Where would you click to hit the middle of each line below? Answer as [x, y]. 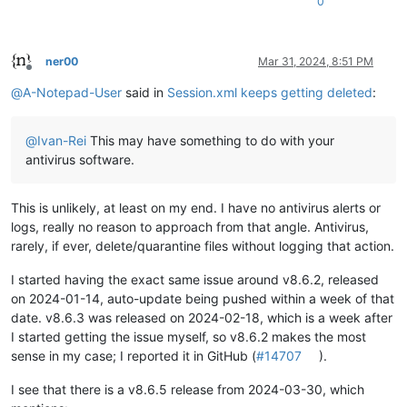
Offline [45, 74]
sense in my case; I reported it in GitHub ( [134, 355]
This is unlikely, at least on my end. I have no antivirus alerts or [196, 207]
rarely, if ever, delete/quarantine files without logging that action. [203, 245]
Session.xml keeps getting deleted [270, 92]
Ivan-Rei [62, 140]
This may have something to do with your [210, 140]
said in [144, 92]
